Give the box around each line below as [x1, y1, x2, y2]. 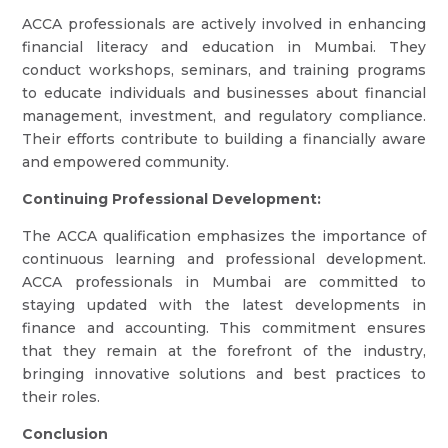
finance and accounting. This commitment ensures [22, 319, 426, 337]
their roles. [22, 388, 101, 406]
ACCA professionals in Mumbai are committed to [22, 273, 426, 291]
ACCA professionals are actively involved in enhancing [22, 15, 426, 33]
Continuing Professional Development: [22, 190, 322, 208]
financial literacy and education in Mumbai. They [22, 38, 426, 56]
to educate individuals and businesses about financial [22, 84, 426, 102]
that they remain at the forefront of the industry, [22, 342, 426, 360]
